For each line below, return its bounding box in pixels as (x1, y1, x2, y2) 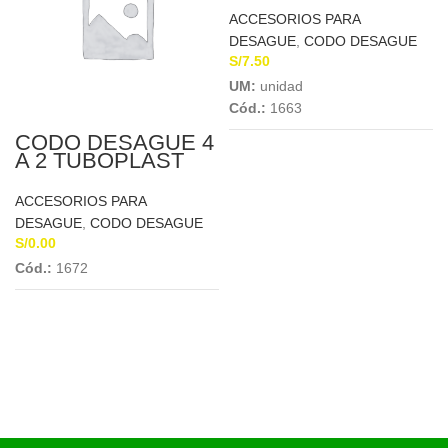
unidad (260, 78, 303, 94)
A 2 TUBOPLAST (15, 148, 184, 173)
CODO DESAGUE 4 (15, 130, 214, 155)
